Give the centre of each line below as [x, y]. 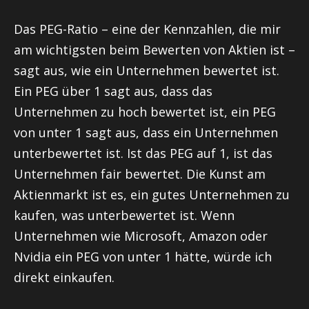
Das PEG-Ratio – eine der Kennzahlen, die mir [147, 29]
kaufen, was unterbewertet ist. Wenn [124, 215]
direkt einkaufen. [64, 277]
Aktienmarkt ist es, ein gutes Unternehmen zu [152, 194]
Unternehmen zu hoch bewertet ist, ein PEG [145, 111]
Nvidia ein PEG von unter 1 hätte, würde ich [143, 256]
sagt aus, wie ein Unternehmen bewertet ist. [147, 70]
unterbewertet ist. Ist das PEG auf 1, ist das [143, 153]
